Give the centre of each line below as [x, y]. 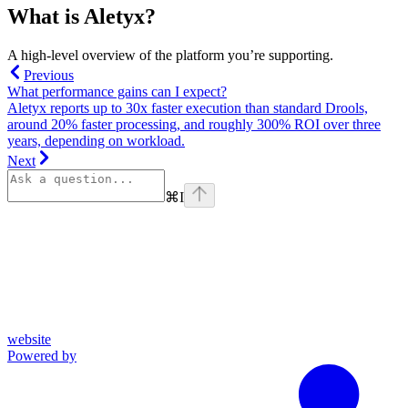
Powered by [42, 355]
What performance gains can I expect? [117, 91]
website [29, 339]
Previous [49, 75]
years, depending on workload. [96, 140]
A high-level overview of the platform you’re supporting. [170, 55]
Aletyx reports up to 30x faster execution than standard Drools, [188, 107]
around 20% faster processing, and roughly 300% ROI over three [194, 124]
